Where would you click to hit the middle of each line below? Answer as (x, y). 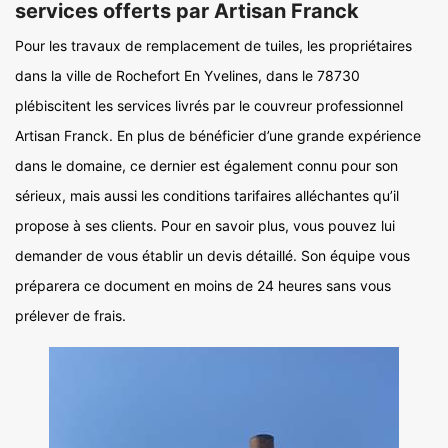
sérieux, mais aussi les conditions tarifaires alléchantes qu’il (207, 195)
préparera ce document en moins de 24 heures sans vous (203, 285)
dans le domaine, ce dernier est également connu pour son (206, 165)
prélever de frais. (70, 315)
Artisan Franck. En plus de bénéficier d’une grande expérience (218, 135)
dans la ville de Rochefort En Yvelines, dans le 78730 (187, 75)
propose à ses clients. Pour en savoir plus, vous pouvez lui (205, 225)
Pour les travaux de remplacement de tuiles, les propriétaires (213, 45)
